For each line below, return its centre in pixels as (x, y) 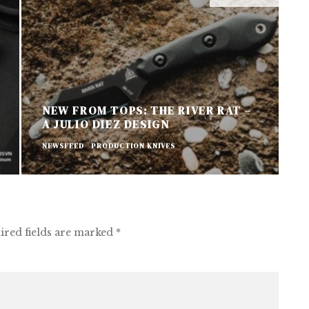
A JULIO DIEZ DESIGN (105, 124)
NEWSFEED (63, 146)
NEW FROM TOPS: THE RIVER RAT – (147, 110)
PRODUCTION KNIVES (133, 146)
